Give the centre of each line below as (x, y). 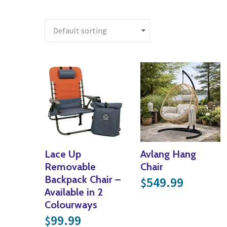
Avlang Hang (168, 154)
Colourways (71, 204)
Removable (70, 166)
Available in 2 (74, 192)
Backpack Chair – (83, 179)
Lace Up (63, 154)
